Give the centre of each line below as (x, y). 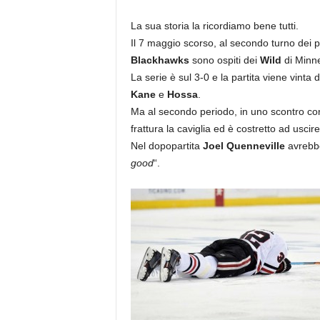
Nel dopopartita (166, 146)
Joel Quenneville (244, 146)
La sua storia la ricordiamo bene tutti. (214, 26)
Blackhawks (160, 60)
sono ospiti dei (224, 60)
